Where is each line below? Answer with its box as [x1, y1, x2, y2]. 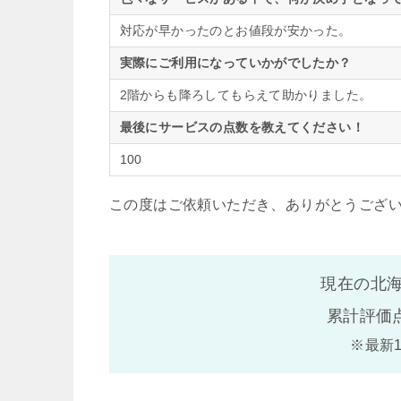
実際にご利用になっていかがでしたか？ [119, 55, 352, 70]
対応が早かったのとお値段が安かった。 [119, 22, 352, 38]
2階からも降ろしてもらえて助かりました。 [119, 87, 372, 102]
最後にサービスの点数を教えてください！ [119, 119, 365, 134]
